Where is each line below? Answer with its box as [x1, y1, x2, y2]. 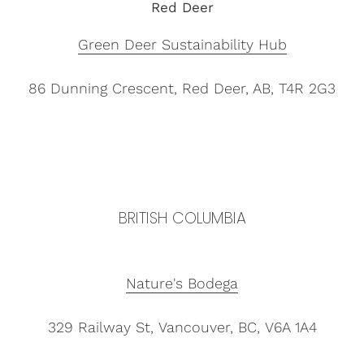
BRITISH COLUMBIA [118, 207, 246, 230]
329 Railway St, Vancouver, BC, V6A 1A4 [47, 318, 317, 336]
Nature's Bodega [126, 274, 238, 292]
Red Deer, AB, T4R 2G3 [182, 80, 336, 97]
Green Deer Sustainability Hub [77, 36, 287, 54]
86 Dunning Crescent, [28, 80, 182, 97]
